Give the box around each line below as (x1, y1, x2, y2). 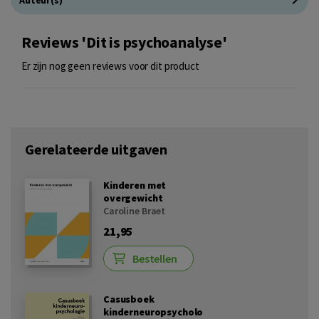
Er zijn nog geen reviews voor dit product (21, 59, 199, 73)
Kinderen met (103, 179, 167, 192)
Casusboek (103, 293, 155, 305)
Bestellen (132, 251, 177, 266)
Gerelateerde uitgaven (25, 140, 167, 158)
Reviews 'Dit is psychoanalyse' (21, 33, 227, 52)
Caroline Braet (103, 204, 166, 217)
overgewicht (103, 192, 163, 204)
